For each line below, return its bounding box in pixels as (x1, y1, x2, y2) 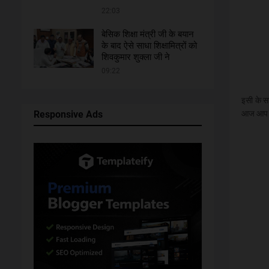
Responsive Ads (33, 109, 103, 120)
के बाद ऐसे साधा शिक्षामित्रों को (101, 40, 197, 51)
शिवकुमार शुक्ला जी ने (101, 52, 170, 62)
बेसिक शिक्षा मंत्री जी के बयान (101, 29, 194, 40)
